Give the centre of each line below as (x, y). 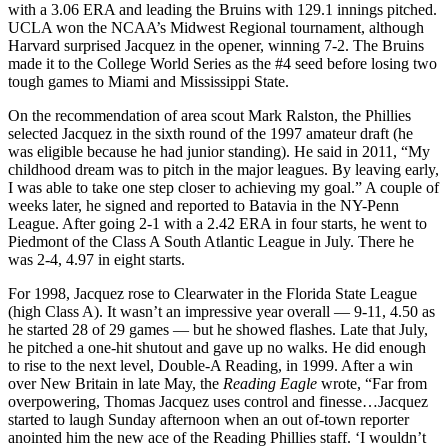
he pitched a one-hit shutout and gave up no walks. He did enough (217, 347)
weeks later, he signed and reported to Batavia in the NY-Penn (203, 205)
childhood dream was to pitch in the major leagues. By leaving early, (223, 169)
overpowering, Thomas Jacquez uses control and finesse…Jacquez (218, 401)
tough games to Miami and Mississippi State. (148, 81)
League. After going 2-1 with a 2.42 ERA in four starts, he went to (217, 223)
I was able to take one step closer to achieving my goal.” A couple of (223, 187)
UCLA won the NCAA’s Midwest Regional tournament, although (216, 27)
